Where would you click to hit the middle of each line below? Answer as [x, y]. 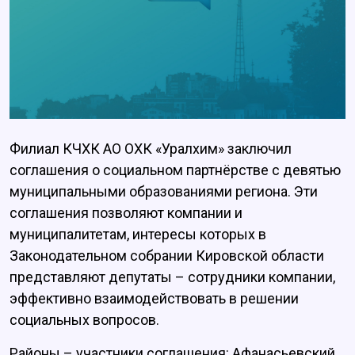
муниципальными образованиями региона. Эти [164, 192]
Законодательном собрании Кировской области [167, 256]
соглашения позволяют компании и [126, 213]
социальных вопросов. [84, 320]
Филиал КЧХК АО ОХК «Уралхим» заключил [151, 149]
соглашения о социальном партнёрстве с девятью [175, 170]
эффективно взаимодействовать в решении [154, 299]
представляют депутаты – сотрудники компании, [172, 277]
